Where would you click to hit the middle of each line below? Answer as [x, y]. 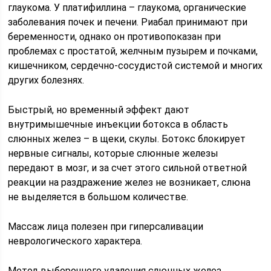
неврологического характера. [75, 241]
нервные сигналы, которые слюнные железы [113, 153]
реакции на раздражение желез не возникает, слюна [129, 182]
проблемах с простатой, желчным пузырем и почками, [133, 51]
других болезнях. [46, 80]
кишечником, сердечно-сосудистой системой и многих [135, 66]
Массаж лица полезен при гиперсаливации [106, 227]
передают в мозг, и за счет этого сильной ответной [128, 168]
